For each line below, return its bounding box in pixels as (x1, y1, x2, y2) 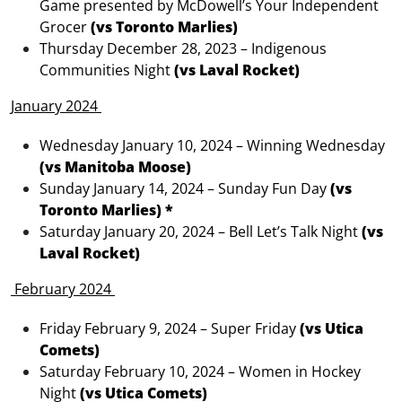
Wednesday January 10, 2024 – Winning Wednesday (39, 135, 385, 156)
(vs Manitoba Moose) (39, 157, 191, 178)
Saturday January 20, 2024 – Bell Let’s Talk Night (39, 222, 362, 242)
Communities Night (39, 60, 174, 81)
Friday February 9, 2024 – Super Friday (39, 319, 300, 339)
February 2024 (11, 279, 115, 300)
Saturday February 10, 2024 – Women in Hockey (39, 362, 361, 382)
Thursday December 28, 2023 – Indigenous (39, 39, 327, 59)
